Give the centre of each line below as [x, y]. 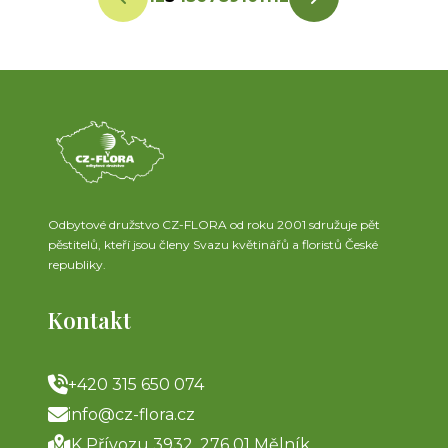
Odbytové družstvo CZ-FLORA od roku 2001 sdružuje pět [214, 224]
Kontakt [89, 319]
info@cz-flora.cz [131, 414]
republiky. [77, 264]
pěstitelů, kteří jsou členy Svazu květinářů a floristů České [213, 244]
